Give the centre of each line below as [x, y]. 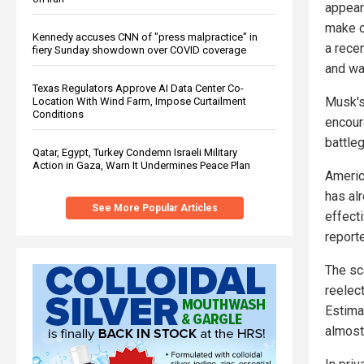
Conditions [58, 114]
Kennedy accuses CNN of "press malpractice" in [145, 37]
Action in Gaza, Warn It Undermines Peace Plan [141, 165]
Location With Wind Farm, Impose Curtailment [139, 101]
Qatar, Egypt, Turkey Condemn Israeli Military [135, 152]
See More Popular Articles [154, 208]
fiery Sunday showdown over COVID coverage [139, 50]
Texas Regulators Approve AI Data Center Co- [138, 88]
